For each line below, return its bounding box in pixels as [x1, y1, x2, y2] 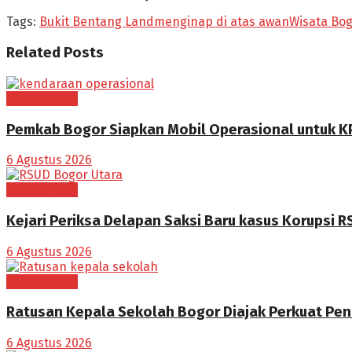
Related [6, 44, 60, 62]
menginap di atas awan [154, 14, 289, 30]
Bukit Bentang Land [39, 14, 154, 30]
